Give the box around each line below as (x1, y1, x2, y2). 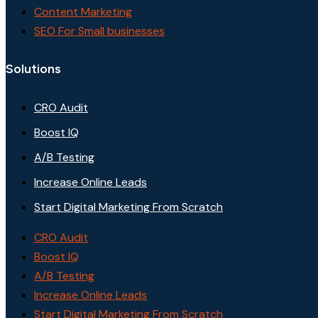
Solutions (6, 60, 61, 77)
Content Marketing (34, 4, 132, 19)
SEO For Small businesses (34, 23, 165, 38)
